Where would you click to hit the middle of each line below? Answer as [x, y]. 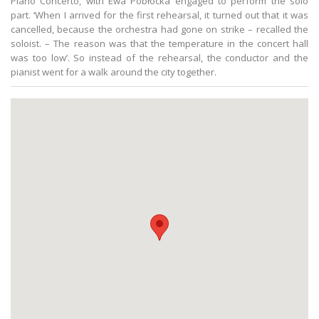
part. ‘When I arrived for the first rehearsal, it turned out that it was [159, 15]
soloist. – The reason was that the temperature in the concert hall [159, 43]
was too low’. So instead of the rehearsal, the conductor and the [159, 57]
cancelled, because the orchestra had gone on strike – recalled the [159, 29]
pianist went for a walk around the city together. [114, 72]
